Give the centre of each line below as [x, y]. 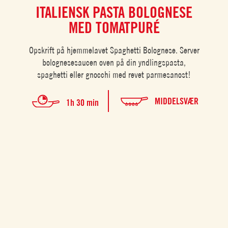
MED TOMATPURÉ [114, 27]
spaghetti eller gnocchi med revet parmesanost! [114, 74]
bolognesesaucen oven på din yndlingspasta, [114, 62]
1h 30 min [83, 103]
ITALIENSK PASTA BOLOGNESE [114, 12]
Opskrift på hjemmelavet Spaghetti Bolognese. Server [114, 50]
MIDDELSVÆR [177, 101]
